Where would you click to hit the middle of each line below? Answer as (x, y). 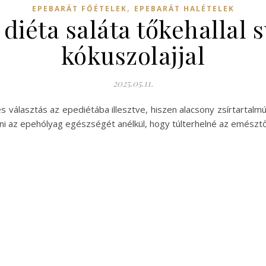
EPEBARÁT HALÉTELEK (184, 9)
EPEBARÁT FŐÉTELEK (79, 9)
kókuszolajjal (133, 55)
